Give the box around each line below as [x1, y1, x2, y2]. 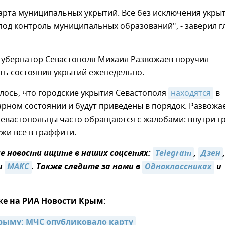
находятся [171, 87, 211, 99]
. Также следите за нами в [32, 161, 142, 174]
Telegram [155, 147, 191, 160]
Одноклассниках [145, 161, 212, 174]
